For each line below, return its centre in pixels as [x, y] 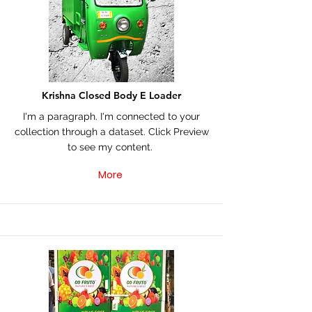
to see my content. [111, 147]
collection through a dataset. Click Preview [111, 132]
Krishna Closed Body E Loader [111, 95]
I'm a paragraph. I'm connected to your [111, 116]
